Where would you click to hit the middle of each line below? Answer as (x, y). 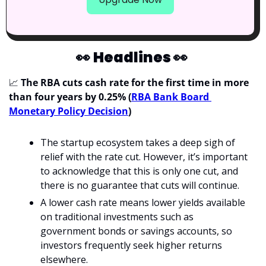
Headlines (133, 57)
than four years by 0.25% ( (70, 97)
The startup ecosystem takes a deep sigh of (138, 142)
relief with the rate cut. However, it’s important (144, 157)
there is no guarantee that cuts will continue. (140, 185)
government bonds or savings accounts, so (136, 231)
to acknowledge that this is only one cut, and (139, 171)
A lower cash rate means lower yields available (143, 202)
